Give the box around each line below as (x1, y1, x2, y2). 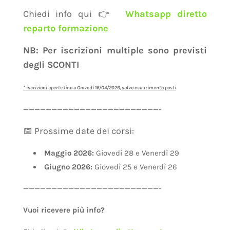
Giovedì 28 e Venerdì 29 (93, 148, 179, 158)
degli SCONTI (23, 59, 79, 70)
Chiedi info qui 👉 (23, 8, 125, 20)
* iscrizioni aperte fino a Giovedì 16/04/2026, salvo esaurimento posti (23, 84, 176, 91)
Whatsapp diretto (125, 8, 207, 20)
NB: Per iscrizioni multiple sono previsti (23, 44, 207, 56)
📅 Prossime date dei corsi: (23, 125, 134, 137)
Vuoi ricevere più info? (23, 205, 107, 215)
